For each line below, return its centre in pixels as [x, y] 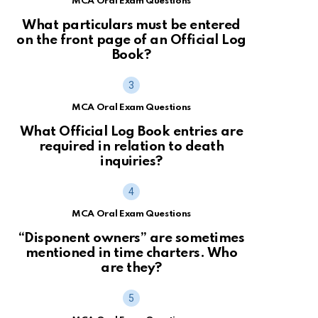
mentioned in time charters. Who [131, 253]
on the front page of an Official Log [131, 40]
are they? [131, 268]
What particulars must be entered [131, 26]
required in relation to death [131, 146]
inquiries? [131, 161]
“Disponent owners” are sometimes [131, 238]
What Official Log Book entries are [131, 131]
